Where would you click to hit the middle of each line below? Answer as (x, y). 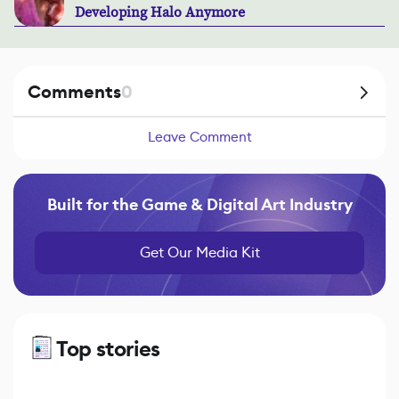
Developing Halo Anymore (160, 13)
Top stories (109, 350)
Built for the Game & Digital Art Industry (199, 205)
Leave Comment (199, 137)
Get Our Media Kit (199, 253)
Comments (74, 93)
